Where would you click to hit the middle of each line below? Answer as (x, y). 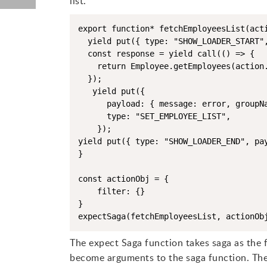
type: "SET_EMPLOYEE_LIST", (154, 116)
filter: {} (111, 191)
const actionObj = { (123, 179)
